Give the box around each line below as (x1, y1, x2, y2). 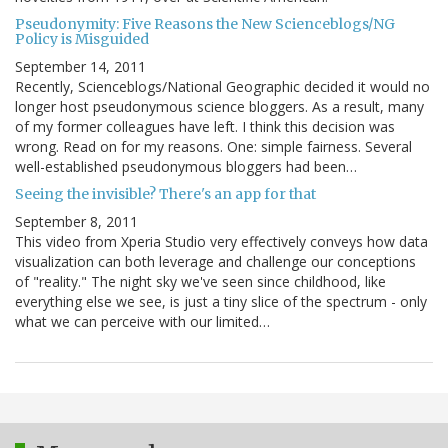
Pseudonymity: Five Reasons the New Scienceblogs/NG (15, 15, 395, 34)
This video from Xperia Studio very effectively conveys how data (15, 232, 428, 252)
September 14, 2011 (15, 57, 146, 77)
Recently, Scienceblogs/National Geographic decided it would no (15, 77, 430, 97)
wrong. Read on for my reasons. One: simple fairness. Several (15, 137, 412, 157)
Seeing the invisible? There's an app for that (15, 185, 316, 204)
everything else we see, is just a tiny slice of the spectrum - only (15, 292, 427, 312)
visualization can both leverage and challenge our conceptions (15, 252, 416, 272)
